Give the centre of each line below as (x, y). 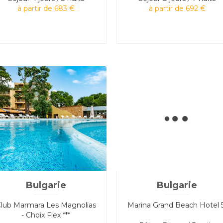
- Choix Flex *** (46, 215)
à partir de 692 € (177, 8)
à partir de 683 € (46, 8)
